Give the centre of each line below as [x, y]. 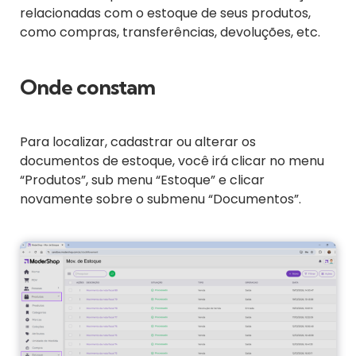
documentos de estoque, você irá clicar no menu [172, 161]
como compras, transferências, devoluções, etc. [170, 33]
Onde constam [87, 87]
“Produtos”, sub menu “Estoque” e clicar [142, 180]
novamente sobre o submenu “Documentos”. [161, 199]
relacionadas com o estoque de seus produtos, [165, 14]
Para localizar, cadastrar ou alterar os [138, 142]
